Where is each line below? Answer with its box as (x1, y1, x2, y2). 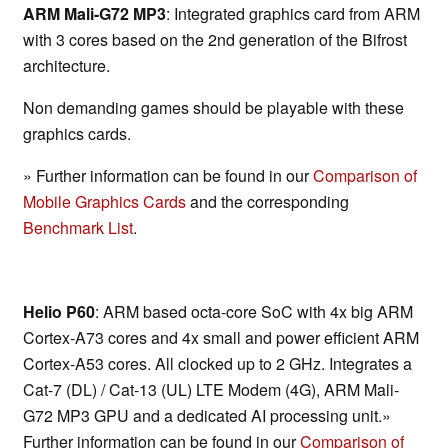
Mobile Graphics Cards (23, 190, 186, 214)
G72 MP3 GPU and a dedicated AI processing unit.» (23, 404, 391, 428)
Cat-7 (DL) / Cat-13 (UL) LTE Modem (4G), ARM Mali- (23, 378, 399, 402)
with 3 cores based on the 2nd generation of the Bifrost (23, 28, 407, 52)
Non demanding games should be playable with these (23, 96, 404, 120)
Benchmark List (23, 216, 133, 240)
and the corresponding (186, 190, 349, 214)
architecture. (23, 54, 110, 78)
